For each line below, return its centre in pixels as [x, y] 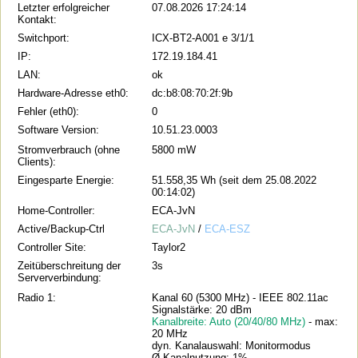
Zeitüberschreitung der [70, 265]
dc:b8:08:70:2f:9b [193, 93]
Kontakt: [38, 19]
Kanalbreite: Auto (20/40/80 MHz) [231, 321]
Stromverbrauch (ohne [69, 149]
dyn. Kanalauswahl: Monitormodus [232, 345]
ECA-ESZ [228, 229]
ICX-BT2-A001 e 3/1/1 [203, 38]
